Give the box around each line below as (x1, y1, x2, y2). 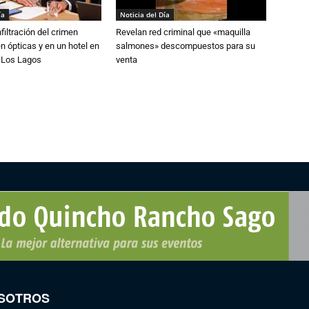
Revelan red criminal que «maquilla (116, 26, 250, 37)
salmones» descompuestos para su (116, 40, 255, 51)
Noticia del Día (120, 9, 170, 19)
